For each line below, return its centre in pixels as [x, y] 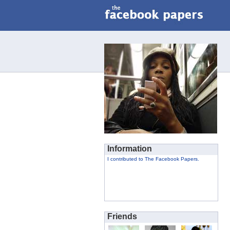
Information [130, 149]
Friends [122, 216]
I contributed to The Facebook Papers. [153, 159]
